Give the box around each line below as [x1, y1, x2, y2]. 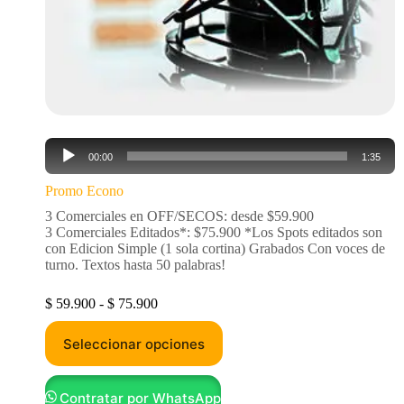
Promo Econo [45, 183, 124, 198]
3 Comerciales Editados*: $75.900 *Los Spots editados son [45, 225, 382, 240]
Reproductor [44, 137, 115, 152]
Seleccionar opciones [63, 335, 205, 353]
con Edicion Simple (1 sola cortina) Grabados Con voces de [45, 241, 385, 256]
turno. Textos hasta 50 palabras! [45, 257, 225, 272]
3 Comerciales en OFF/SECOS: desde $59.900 [45, 208, 314, 224]
